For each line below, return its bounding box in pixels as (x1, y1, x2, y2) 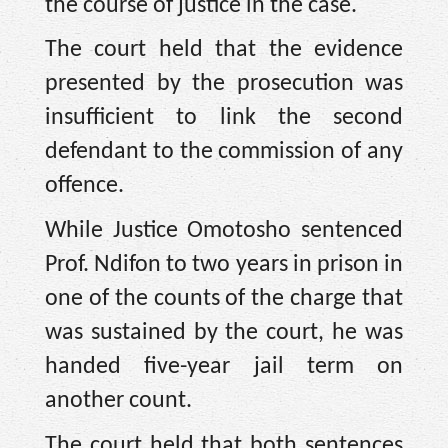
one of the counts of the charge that (45, 286, 403, 311)
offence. (45, 174, 124, 199)
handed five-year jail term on (45, 354, 403, 379)
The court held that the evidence (45, 38, 403, 63)
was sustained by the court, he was (45, 320, 403, 345)
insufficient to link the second (45, 106, 403, 131)
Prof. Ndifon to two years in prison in (45, 252, 403, 277)
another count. (45, 388, 192, 413)
